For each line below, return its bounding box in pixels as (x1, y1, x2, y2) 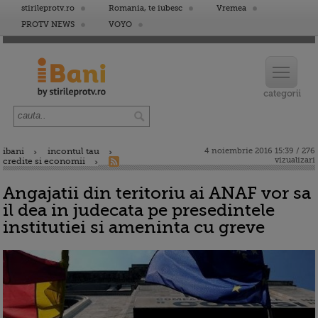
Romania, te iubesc (109, 4, 182, 13)
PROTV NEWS (21, 20, 75, 29)
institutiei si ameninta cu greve (3, 217, 265, 237)
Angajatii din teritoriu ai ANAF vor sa (3, 183, 311, 203)
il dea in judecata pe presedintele (3, 200, 275, 220)
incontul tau (48, 146, 99, 156)
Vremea (216, 4, 246, 13)
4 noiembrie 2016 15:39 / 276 (204, 146, 315, 155)
